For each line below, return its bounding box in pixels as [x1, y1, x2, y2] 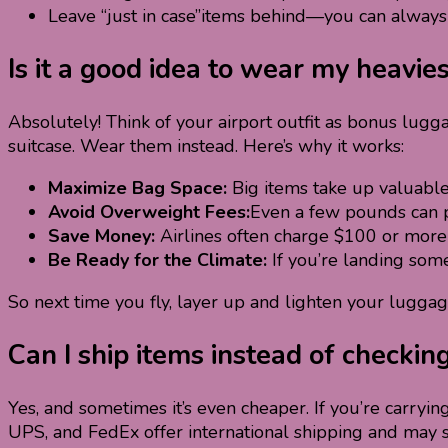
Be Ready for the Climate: [48, 248, 267, 273]
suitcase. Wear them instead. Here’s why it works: [8, 134, 404, 159]
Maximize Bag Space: [48, 176, 227, 201]
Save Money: [48, 224, 155, 249]
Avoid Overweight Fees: [48, 200, 250, 225]
